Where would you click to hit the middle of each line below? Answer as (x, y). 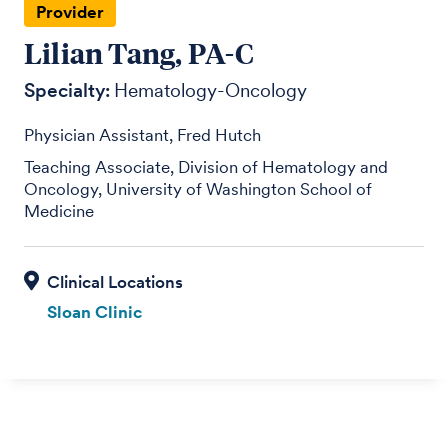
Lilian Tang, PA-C (139, 52)
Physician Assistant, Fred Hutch (143, 134)
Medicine (59, 210)
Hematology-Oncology (211, 90)
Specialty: (67, 90)
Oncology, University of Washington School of (198, 188)
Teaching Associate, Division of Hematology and (206, 166)
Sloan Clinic (94, 311)
